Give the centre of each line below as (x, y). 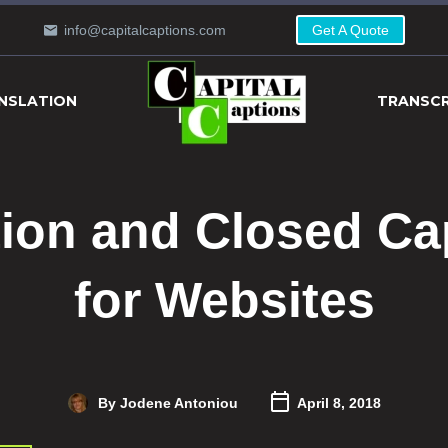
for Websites (224, 300)
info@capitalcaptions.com (145, 30)
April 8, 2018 (338, 402)
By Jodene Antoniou (167, 402)
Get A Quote (351, 30)
